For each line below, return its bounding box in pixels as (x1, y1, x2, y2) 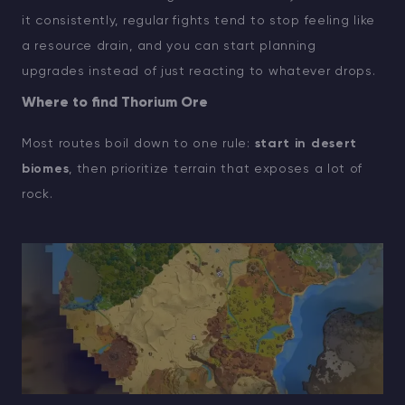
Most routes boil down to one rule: (22, 137, 255, 151)
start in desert (254, 137, 357, 151)
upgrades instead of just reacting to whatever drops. (22, 65, 376, 79)
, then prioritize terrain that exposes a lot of (69, 163, 363, 176)
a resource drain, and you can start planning (22, 40, 316, 53)
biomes (22, 163, 70, 176)
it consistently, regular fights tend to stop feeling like (22, 14, 375, 28)
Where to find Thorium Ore (22, 96, 208, 111)
